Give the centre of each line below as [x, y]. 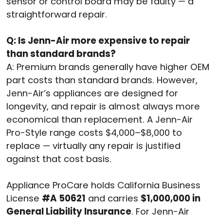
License [24, 198]
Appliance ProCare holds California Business [103, 185]
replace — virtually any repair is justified [93, 145]
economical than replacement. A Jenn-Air [100, 119]
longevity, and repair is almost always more [103, 106]
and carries [113, 198]
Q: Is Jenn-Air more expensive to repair [98, 40]
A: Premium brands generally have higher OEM [108, 67]
